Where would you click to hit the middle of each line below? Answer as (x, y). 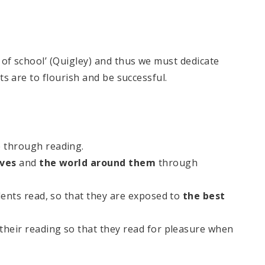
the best (204, 196)
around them (123, 163)
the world (64, 163)
